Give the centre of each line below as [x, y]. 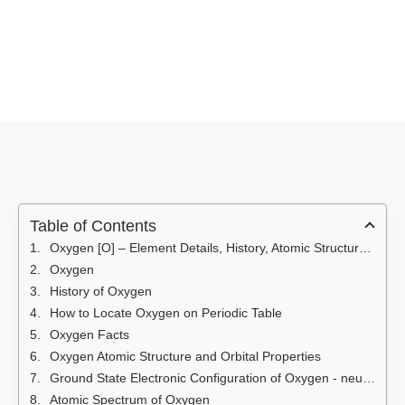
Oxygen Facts [89, 335]
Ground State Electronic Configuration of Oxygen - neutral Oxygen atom [206, 378]
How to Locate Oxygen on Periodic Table [166, 313]
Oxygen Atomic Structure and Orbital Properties [185, 357]
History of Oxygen [101, 292]
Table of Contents [93, 226]
